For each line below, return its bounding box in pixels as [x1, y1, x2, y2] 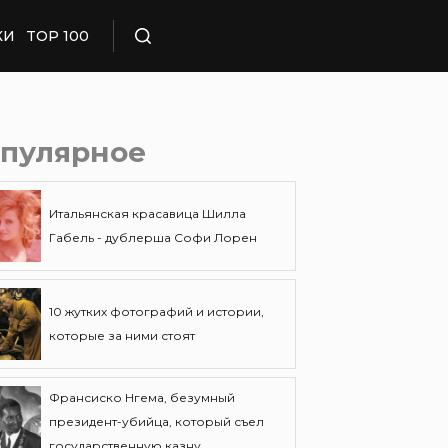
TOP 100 [25, 26, 89, 45]
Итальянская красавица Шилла [49, 206, 246, 221]
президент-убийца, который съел [49, 414, 264, 429]
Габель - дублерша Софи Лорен [49, 230, 257, 245]
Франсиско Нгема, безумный [49, 390, 235, 405]
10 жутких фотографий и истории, [49, 304, 264, 319]
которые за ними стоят [49, 328, 195, 343]
